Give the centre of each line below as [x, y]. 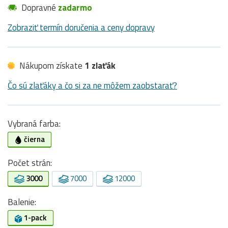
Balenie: [22, 202]
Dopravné [39, 8]
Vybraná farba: [35, 124]
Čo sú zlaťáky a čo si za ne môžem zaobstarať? [92, 86]
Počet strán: [30, 163]
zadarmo [75, 8]
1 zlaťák [100, 66]
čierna [34, 139]
